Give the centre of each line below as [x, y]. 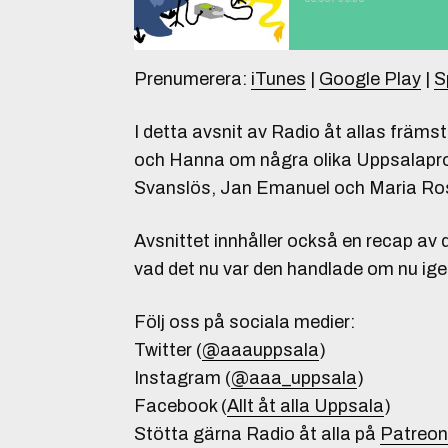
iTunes [278, 79]
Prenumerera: [192, 79]
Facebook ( [180, 406]
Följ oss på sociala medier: [244, 322]
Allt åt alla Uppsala [305, 406]
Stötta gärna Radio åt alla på [257, 434]
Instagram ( [182, 378]
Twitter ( [168, 350]
